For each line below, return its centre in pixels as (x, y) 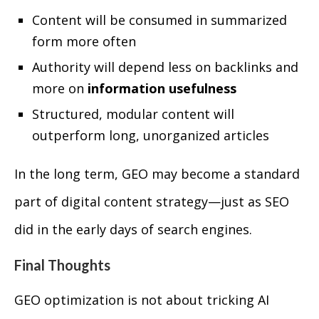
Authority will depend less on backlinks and (165, 67)
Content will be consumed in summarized (159, 20)
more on (60, 88)
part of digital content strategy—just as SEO (152, 202)
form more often (84, 41)
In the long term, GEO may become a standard (157, 174)
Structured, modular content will (133, 114)
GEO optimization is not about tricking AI (142, 300)
